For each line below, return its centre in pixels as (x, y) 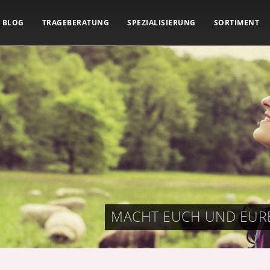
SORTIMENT (236, 23)
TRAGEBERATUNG (75, 23)
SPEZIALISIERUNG (162, 23)
